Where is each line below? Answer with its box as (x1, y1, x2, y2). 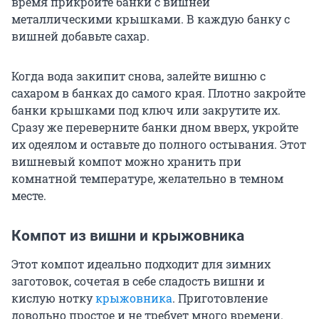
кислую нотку (11, 291, 95, 306)
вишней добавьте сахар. (11, 28, 150, 44)
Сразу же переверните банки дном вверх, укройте (11, 120, 298, 135)
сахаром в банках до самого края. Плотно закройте (11, 85, 305, 101)
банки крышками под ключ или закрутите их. (11, 103, 281, 118)
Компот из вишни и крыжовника (11, 227, 244, 245)
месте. (11, 188, 46, 204)
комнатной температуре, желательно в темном (11, 171, 283, 187)
